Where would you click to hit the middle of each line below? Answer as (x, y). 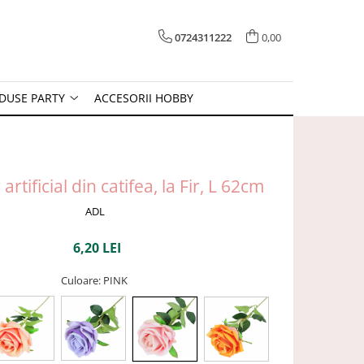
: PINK (114, 280)
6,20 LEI (97, 248)
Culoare (79, 280)
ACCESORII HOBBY (144, 98)
